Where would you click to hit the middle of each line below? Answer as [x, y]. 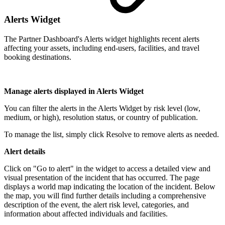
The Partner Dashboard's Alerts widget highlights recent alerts [102, 39]
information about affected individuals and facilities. [86, 214]
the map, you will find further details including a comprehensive [105, 196]
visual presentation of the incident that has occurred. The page [102, 178]
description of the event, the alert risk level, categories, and [96, 205]
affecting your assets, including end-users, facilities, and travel [102, 48]
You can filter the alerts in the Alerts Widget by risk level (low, [102, 108]
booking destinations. [38, 57]
